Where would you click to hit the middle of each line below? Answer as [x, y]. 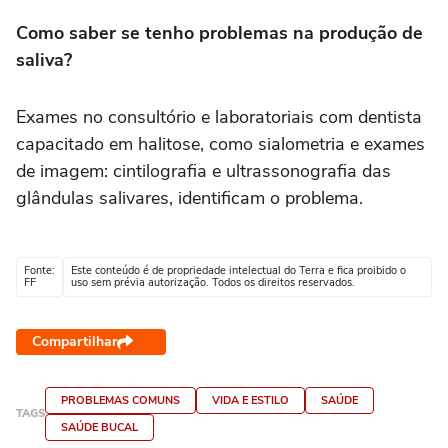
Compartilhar [74, 342]
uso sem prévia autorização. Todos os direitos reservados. [213, 283]
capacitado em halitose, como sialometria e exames [220, 144]
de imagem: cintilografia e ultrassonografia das [203, 171]
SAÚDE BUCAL [99, 428]
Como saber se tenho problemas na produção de [219, 33]
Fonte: [39, 271]
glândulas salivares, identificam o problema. [192, 198]
